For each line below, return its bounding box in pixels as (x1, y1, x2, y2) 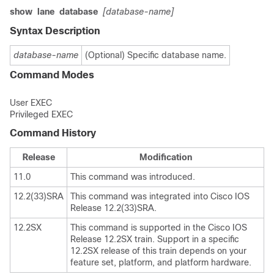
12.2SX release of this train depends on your (70, 246, 246, 256)
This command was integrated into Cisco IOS (70, 191, 250, 201)
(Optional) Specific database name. (85, 50, 226, 60)
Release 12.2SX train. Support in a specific (70, 234, 239, 244)
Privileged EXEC (10, 109, 73, 119)
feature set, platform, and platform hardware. (70, 257, 251, 267)
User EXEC (10, 98, 52, 108)
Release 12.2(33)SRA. (70, 203, 157, 213)
